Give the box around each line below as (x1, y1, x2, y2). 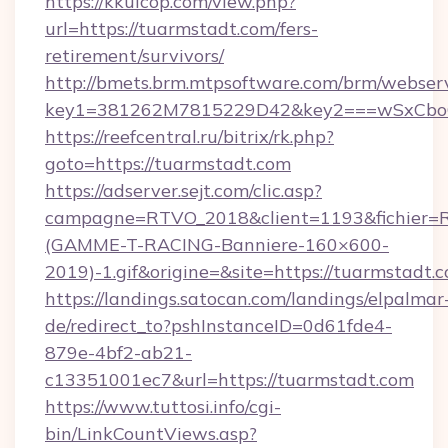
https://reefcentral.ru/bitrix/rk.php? (45, 125, 334, 148)
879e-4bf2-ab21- (45, 341, 192, 364)
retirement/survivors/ (45, 44, 224, 67)
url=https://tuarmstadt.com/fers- (45, 17, 318, 40)
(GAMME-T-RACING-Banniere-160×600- (45, 233, 389, 256)
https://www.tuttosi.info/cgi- (45, 395, 281, 418)
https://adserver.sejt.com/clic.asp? (45, 179, 322, 202)
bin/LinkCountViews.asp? (45, 422, 257, 445)
